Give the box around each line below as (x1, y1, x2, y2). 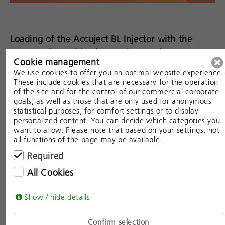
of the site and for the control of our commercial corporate (14, 86, 219, 96)
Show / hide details (24, 192, 90, 202)
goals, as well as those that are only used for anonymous (14, 96, 212, 106)
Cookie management (14, 56, 100, 68)
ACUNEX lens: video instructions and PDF (10, 47, 180, 59)
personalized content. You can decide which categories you (14, 115, 220, 125)
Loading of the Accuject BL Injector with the (10, 34, 192, 45)
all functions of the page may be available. (14, 134, 162, 144)
